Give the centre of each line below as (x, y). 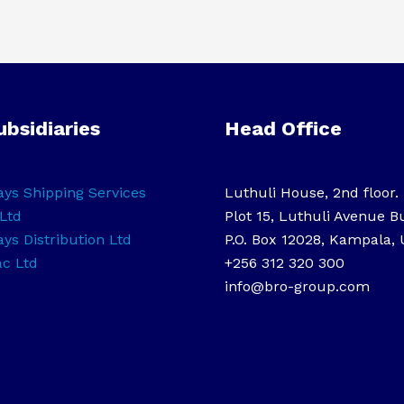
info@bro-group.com (297, 287)
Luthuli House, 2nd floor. (312, 193)
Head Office (283, 129)
